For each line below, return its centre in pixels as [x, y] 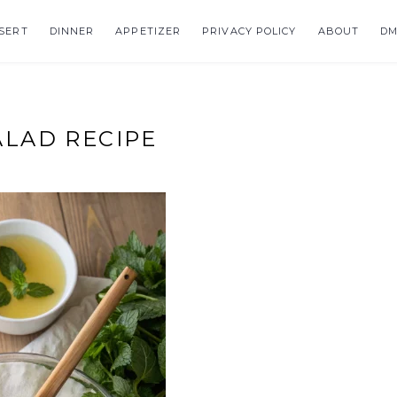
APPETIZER [148, 31]
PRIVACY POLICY [249, 31]
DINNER [72, 31]
